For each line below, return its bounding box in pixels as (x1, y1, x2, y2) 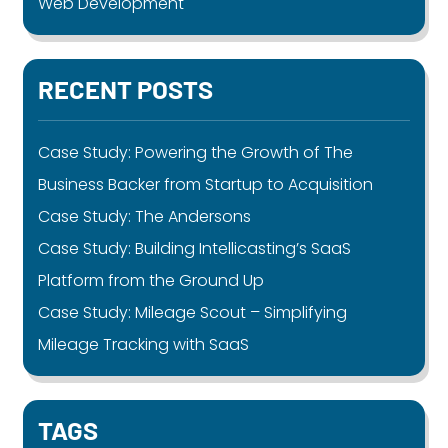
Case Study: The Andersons (38, 204, 252, 228)
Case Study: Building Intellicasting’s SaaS (38, 236, 352, 260)
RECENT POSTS (38, 72, 214, 104)
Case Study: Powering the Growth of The (38, 140, 354, 164)
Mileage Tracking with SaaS (38, 332, 250, 356)
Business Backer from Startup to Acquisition (38, 172, 374, 196)
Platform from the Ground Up (38, 268, 265, 292)
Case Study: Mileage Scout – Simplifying (38, 300, 348, 324)
